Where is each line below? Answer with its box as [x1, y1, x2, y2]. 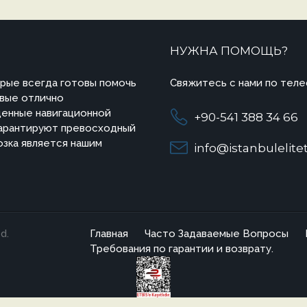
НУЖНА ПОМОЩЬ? [169, 44, 288, 58]
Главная [90, 228, 128, 240]
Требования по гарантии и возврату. [90, 243, 273, 255]
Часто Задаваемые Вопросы [145, 228, 288, 240]
